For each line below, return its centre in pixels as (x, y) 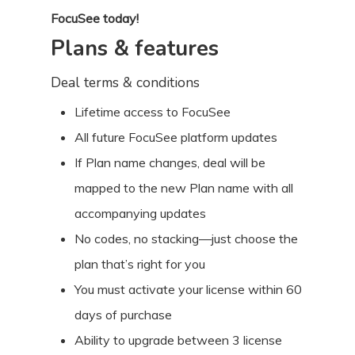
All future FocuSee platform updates (176, 137)
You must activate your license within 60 (188, 290)
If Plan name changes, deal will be (170, 163)
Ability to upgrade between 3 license (178, 340)
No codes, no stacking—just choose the (186, 239)
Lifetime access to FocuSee (153, 112)
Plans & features (135, 49)
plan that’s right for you (140, 264)
